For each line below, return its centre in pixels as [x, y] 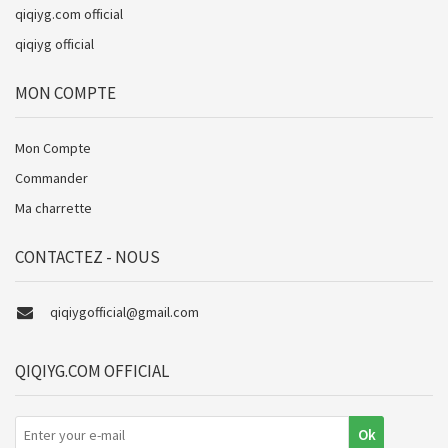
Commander [51, 177]
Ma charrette [53, 207]
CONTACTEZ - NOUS [87, 256]
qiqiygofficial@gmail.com [124, 311]
